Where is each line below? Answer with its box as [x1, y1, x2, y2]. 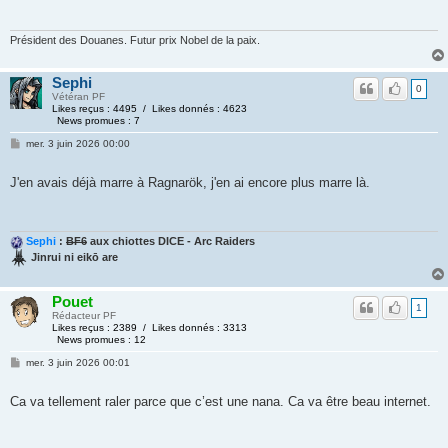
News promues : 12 [57, 334, 147, 346]
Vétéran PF [52, 91, 105, 103]
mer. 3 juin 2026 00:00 [25, 138, 130, 150]
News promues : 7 [57, 115, 141, 127]
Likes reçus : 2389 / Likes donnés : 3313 [52, 322, 247, 334]
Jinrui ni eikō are [31, 251, 118, 264]
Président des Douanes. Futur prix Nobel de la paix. [10, 34, 260, 47]
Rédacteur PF [52, 310, 116, 322]
